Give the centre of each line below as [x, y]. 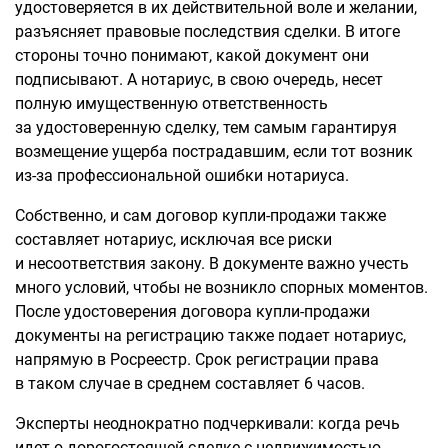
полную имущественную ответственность [171, 103]
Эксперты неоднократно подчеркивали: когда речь [207, 423]
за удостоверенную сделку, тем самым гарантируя [206, 127]
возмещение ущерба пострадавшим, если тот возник [214, 151]
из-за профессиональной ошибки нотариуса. [182, 175]
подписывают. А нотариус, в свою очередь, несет [199, 79]
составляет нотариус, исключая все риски [173, 239]
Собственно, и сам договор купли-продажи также [200, 215]
